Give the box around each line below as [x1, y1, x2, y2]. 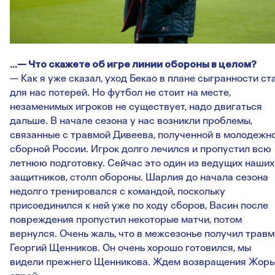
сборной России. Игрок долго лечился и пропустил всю [10, 143, 271, 155]
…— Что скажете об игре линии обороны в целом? [10, 58, 257, 71]
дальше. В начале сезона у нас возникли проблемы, [10, 115, 252, 127]
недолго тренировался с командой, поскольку [10, 185, 225, 198]
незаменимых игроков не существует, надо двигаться [10, 101, 262, 113]
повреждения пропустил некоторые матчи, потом [10, 214, 242, 226]
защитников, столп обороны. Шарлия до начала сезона [10, 171, 268, 184]
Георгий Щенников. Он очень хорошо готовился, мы [10, 242, 251, 254]
